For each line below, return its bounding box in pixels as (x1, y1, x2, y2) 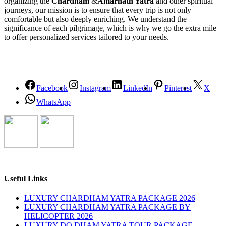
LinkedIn (123, 83, 152, 92)
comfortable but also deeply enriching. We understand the (4, 14, 187, 23)
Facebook (36, 83, 68, 92)
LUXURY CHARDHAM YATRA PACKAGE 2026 (24, 194, 195, 203)
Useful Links (4, 174, 47, 183)
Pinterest (164, 83, 192, 92)
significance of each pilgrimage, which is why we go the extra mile (4, 23, 216, 32)
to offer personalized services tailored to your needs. (4, 32, 171, 41)
